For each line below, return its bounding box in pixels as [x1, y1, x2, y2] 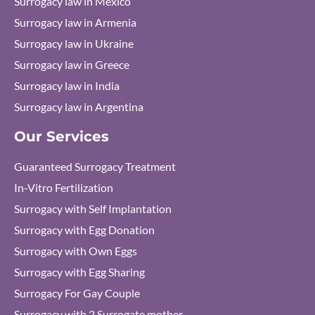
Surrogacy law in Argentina [14, 100, 143, 113]
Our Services [14, 128, 109, 145]
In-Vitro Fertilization [14, 181, 113, 194]
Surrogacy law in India [14, 79, 120, 92]
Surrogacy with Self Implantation [14, 202, 172, 215]
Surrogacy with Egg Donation [14, 223, 155, 236]
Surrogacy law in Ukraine [14, 37, 134, 50]
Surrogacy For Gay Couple [14, 286, 140, 300]
